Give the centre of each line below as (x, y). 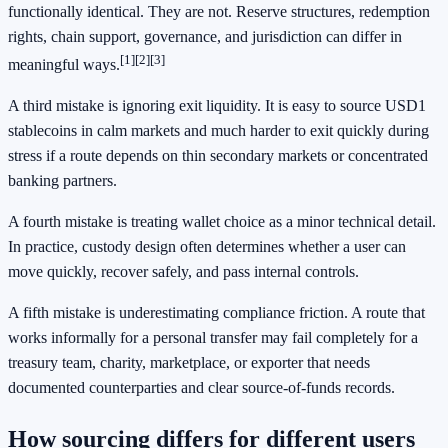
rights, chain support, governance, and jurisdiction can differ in (205, 36)
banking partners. (62, 181)
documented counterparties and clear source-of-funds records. (201, 388)
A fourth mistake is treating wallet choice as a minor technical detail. (222, 222)
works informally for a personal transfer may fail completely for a (213, 338)
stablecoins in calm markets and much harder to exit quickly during (218, 131)
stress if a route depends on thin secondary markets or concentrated (218, 156)
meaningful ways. (64, 65)
